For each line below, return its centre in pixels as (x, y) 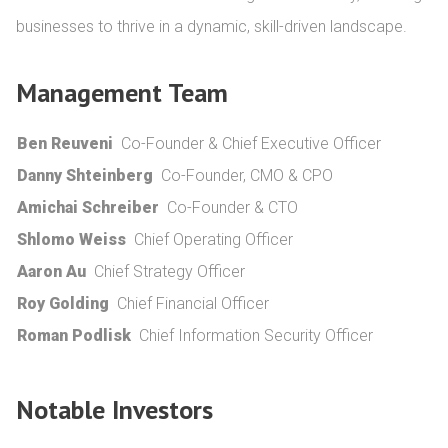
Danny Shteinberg (85, 175)
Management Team (122, 92)
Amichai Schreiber (88, 207)
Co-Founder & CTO (232, 207)
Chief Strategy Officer (169, 271)
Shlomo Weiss (71, 239)
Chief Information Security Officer (256, 335)
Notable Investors (114, 409)
